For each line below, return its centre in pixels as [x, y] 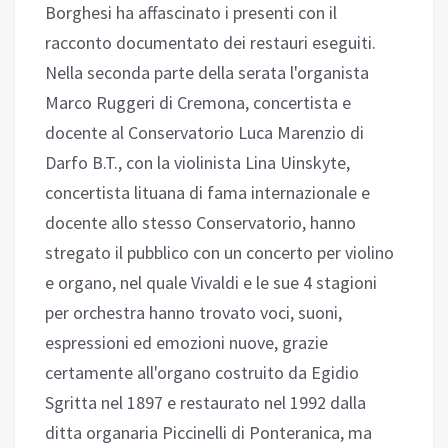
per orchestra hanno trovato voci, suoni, [193, 313]
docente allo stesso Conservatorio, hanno [200, 223]
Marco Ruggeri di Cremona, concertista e [198, 103]
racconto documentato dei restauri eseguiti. [210, 43]
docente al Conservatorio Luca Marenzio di [204, 133]
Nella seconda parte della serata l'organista [207, 73]
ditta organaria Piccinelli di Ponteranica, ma [208, 433]
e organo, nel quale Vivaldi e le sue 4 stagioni [211, 283]
